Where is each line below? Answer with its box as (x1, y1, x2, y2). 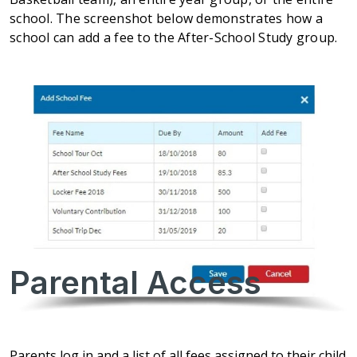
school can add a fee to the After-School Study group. (10, 29, 338, 47)
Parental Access (10, 263, 261, 303)
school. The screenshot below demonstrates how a (10, 10, 323, 28)
